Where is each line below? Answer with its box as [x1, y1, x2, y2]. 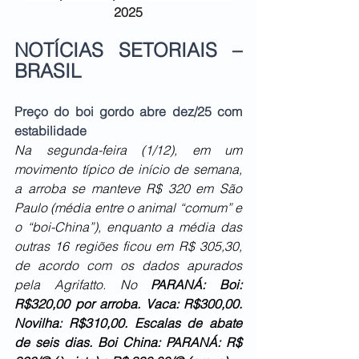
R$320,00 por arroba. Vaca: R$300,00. [14, 296, 242, 313]
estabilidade [14, 123, 87, 139]
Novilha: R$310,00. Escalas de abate [14, 315, 242, 332]
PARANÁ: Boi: [151, 276, 242, 293]
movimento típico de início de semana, [14, 161, 242, 178]
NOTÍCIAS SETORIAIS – [14, 38, 242, 63]
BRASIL [14, 59, 81, 83]
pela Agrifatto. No [14, 276, 151, 293]
